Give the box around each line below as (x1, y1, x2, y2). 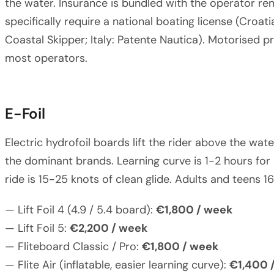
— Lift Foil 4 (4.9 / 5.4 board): (5, 202, 156, 217)
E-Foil (5, 104, 45, 123)
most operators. (5, 51, 87, 65)
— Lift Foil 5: (5, 221, 70, 235)
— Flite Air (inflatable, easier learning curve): (5, 257, 229, 272)
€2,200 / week (70, 221, 147, 235)
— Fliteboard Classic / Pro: (5, 239, 142, 254)
